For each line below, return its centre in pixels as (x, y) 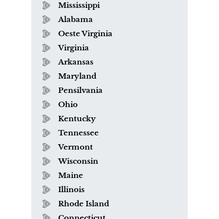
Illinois (71, 189)
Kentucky (77, 118)
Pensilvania (80, 90)
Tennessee (78, 132)
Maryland (77, 76)
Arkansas (76, 62)
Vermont (76, 147)
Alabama (76, 19)
